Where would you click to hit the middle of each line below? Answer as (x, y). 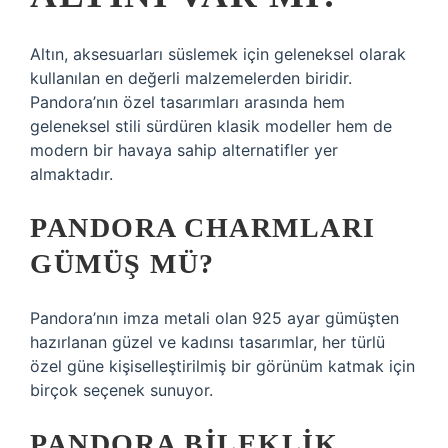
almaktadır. (71, 174)
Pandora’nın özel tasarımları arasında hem (187, 102)
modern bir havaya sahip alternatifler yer (184, 150)
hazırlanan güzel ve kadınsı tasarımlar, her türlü (207, 342)
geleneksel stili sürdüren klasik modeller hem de (211, 126)
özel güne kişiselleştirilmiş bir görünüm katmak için (222, 366)
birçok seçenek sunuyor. (121, 390)
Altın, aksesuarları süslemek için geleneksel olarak (218, 54)
